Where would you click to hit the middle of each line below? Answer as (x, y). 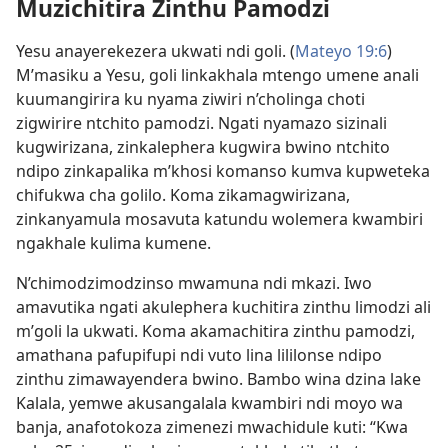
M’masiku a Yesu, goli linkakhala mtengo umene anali (217, 75)
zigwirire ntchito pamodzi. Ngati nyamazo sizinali (201, 123)
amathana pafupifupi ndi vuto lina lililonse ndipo (199, 355)
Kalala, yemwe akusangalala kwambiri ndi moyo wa (209, 403)
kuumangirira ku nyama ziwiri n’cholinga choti (190, 99)
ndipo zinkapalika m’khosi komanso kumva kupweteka (223, 171)
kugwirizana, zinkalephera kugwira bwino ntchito (203, 147)
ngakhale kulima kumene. (113, 243)
